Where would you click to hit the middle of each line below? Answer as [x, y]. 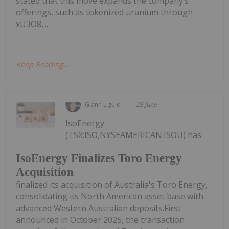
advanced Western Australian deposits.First [98, 208]
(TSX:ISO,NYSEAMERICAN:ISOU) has [134, 135]
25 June [147, 104]
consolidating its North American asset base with [110, 197]
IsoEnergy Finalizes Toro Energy [99, 158]
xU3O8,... [32, 24]
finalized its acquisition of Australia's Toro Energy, [112, 185]
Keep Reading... [43, 64]
